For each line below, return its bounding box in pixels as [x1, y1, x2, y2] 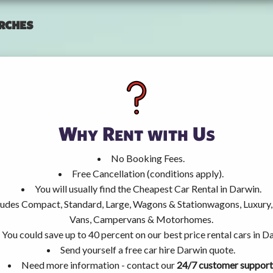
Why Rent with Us [58, 121, 215, 144]
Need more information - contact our [21, 258, 177, 271]
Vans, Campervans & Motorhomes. [69, 213, 213, 225]
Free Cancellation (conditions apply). [72, 167, 224, 179]
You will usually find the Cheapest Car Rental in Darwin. [34, 182, 261, 194]
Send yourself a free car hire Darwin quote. [60, 243, 235, 255]
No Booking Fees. [111, 152, 185, 164]
